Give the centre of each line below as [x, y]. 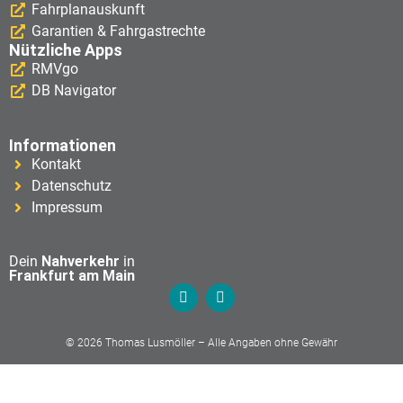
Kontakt [56, 165]
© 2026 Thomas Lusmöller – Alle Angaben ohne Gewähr [201, 343]
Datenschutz [72, 186]
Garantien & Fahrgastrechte [118, 31]
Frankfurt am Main [72, 276]
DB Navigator [74, 91]
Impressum [67, 208]
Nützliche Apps [66, 50]
